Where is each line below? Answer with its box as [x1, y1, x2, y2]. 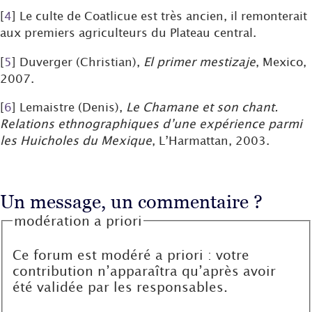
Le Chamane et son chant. [126, 99, 278, 114]
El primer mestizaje [143, 54, 256, 69]
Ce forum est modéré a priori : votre [13, 247, 250, 263]
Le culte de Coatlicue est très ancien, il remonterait [19, 8, 307, 24]
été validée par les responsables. [13, 279, 228, 295]
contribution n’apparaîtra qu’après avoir [13, 263, 276, 279]
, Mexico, [256, 54, 306, 69]
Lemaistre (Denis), [19, 99, 126, 114]
